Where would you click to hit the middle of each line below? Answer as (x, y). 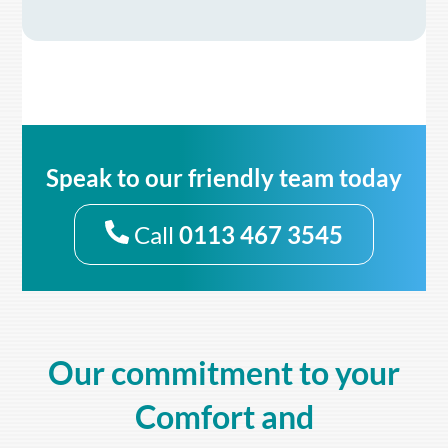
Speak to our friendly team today (224, 177)
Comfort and (224, 417)
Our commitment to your (224, 373)
